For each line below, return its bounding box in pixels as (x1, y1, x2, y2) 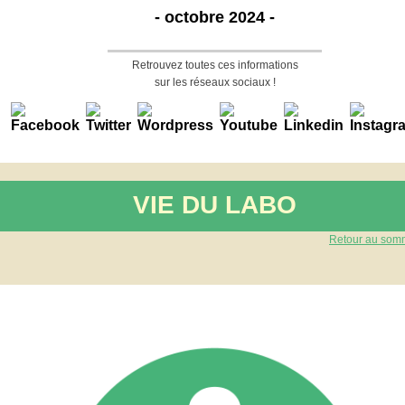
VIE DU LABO (133, 191, 297, 219)
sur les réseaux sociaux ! (154, 76, 276, 89)
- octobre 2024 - (155, 8, 275, 26)
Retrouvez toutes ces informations (131, 59, 298, 71)
